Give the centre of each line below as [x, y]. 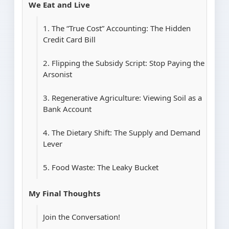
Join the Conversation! [82, 217]
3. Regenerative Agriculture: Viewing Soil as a [123, 98]
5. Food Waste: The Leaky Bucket [101, 167]
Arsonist [58, 74]
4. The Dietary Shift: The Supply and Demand [122, 133]
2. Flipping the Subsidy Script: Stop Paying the [124, 63]
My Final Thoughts [65, 193]
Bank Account [67, 109]
